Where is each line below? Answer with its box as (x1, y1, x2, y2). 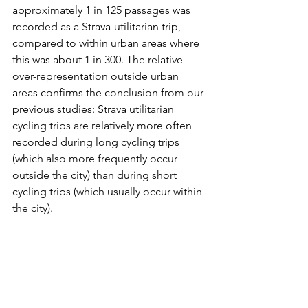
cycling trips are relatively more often (12, 119, 195, 133)
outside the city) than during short (12, 168, 179, 182)
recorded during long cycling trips (12, 135, 182, 149)
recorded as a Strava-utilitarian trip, (12, 20, 184, 34)
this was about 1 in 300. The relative (12, 53, 186, 67)
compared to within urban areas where (12, 36, 202, 50)
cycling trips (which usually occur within (12, 185, 205, 199)
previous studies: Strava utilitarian (12, 102, 177, 116)
